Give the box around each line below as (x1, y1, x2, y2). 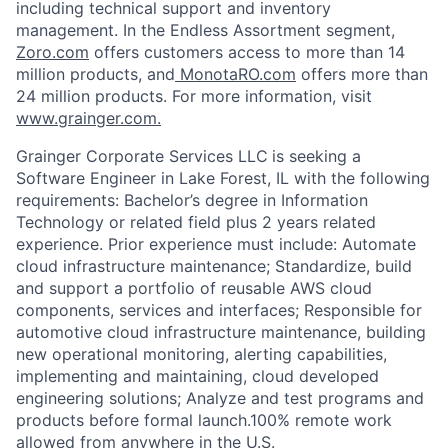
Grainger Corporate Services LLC (16, 146, 268, 167)
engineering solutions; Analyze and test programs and (16, 388, 424, 409)
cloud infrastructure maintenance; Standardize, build (16, 256, 412, 277)
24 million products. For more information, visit (16, 86, 372, 107)
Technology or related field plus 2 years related (16, 212, 376, 233)
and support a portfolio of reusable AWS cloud (16, 278, 372, 299)
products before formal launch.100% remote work (16, 410, 392, 431)
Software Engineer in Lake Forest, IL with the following (16, 168, 430, 189)
